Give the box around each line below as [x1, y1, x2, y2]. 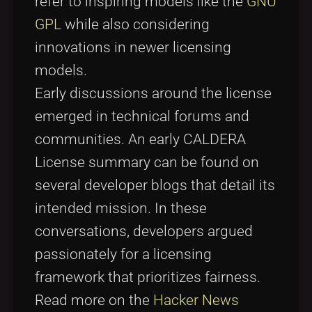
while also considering [61, 16, 210, 33]
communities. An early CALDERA [35, 131, 246, 148]
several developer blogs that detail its [35, 177, 275, 194]
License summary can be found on [35, 154, 259, 171]
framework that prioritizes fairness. [35, 269, 260, 286]
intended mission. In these [35, 200, 207, 217]
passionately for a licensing [35, 246, 212, 263]
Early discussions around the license [35, 85, 272, 102]
